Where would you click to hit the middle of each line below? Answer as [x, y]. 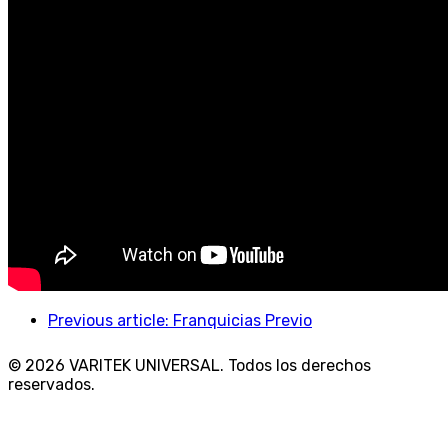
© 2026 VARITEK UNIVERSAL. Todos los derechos [189, 366]
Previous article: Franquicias [156, 321]
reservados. [51, 385]
